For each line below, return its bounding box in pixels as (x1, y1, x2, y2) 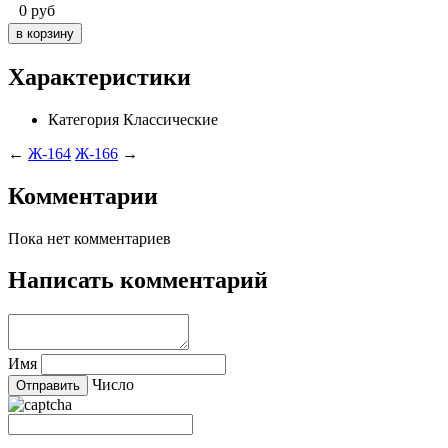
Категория (48, 110, 119, 128)
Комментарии (8, 182, 158, 209)
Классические (123, 110, 218, 128)
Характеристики (8, 63, 191, 90)
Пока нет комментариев (8, 229, 171, 247)
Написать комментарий (8, 267, 268, 294)
